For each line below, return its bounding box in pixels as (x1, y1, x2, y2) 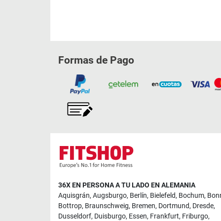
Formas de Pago (58, 54, 134, 66)
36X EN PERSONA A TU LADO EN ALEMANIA (58, 181, 195, 189)
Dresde (192, 201, 214, 210)
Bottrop (58, 201, 82, 210)
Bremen (132, 201, 155, 210)
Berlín (130, 191, 147, 200)
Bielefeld (150, 191, 176, 200)
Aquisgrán (58, 191, 90, 200)
